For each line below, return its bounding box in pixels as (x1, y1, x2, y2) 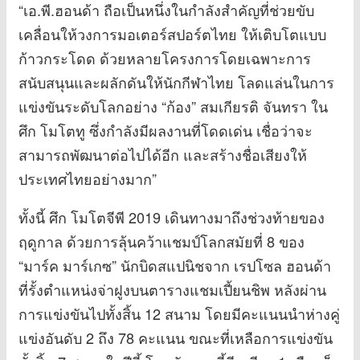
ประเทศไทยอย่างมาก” (18, 168, 157, 190)
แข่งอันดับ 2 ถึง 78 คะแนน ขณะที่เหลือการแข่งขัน (18, 327, 333, 349)
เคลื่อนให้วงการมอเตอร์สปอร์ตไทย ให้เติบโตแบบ (18, 23, 326, 45)
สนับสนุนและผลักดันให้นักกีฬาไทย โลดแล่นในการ (18, 72, 334, 93)
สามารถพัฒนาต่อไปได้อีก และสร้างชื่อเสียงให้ (18, 144, 307, 166)
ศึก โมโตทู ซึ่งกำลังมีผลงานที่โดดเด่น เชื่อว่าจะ (18, 120, 313, 141)
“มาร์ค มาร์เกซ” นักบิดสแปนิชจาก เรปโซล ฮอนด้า (18, 255, 331, 276)
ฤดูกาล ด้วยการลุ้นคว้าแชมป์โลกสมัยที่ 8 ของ (18, 231, 305, 252)
